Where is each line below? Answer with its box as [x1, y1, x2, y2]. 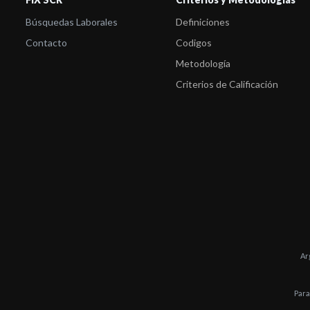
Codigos [175, 37, 212, 48]
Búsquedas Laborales [26, 16, 118, 28]
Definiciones [175, 16, 230, 28]
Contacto [26, 37, 67, 48]
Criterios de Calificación [175, 78, 278, 90]
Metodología [175, 57, 230, 69]
